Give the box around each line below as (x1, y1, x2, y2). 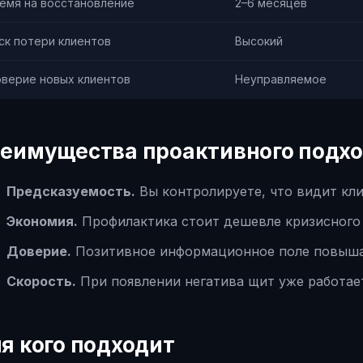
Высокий (235, 34, 283, 48)
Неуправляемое (235, 72, 327, 86)
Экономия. (6, 213, 78, 229)
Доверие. (6, 243, 71, 259)
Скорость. (6, 273, 76, 289)
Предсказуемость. (6, 183, 135, 199)
